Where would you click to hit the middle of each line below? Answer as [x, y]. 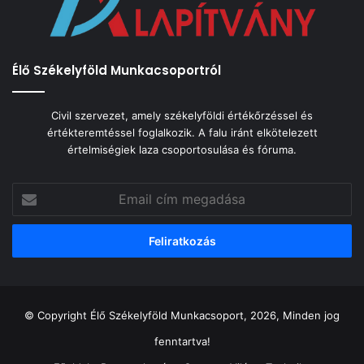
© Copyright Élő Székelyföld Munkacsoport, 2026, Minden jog [182, 316]
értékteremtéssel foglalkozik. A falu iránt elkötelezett [182, 133]
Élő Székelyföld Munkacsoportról [117, 71]
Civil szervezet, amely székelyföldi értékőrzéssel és [182, 116]
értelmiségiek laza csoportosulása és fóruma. [182, 150]
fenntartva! [182, 342]
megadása [37, 225]
